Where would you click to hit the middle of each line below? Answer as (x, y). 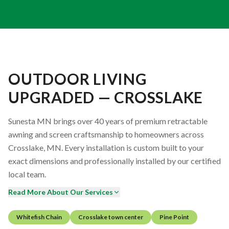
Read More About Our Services (61, 192)
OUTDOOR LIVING (78, 78)
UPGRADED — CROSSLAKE (106, 97)
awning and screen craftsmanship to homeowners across (106, 134)
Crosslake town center (111, 217)
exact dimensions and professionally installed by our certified (114, 161)
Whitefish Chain (39, 217)
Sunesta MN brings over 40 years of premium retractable (108, 121)
